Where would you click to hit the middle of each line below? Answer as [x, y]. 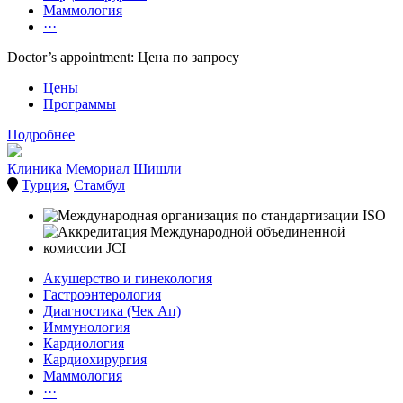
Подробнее [41, 135]
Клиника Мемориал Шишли [94, 169]
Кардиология [84, 344]
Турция [44, 185]
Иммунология [86, 327]
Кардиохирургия [95, 360]
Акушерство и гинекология [128, 279]
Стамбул [99, 185]
